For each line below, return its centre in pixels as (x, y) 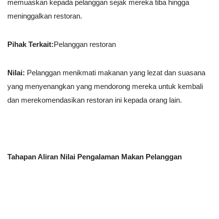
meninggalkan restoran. (45, 16)
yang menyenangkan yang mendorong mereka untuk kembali (105, 87)
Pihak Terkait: (31, 44)
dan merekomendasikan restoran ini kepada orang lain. (95, 100)
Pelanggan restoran (85, 44)
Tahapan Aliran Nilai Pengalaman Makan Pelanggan (95, 157)
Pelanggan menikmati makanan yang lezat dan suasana (115, 73)
